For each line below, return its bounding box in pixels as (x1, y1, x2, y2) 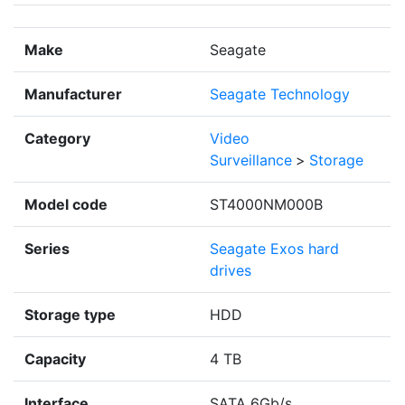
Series (24, 239, 70, 258)
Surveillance (210, 150, 292, 169)
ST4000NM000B (210, 194, 323, 213)
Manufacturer (24, 84, 122, 103)
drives (210, 260, 251, 279)
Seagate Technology (210, 84, 350, 103)
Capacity (24, 349, 86, 368)
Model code (24, 194, 108, 213)
